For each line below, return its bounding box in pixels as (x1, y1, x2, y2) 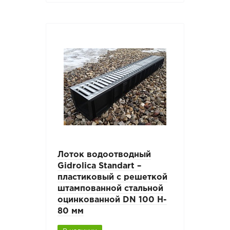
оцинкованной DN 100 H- (57, 196, 167, 204)
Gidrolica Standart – (57, 162, 142, 170)
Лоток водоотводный (57, 151, 151, 159)
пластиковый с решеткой (57, 174, 168, 182)
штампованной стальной (57, 185, 164, 193)
